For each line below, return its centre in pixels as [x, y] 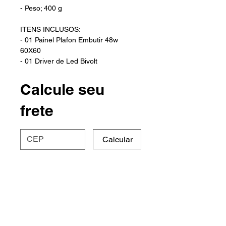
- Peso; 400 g [41, 8]
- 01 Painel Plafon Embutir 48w [70, 40]
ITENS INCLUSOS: [50, 30]
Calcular [118, 139]
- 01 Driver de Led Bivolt [59, 61]
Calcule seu [62, 90]
